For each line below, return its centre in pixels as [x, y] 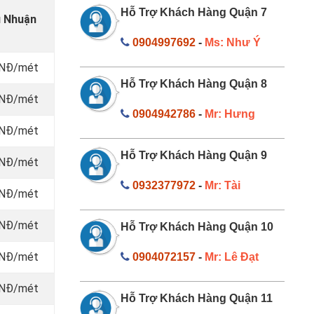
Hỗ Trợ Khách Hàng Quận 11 [197, 298]
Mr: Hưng [230, 114]
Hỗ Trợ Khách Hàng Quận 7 [194, 12]
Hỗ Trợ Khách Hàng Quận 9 [194, 155]
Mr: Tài [223, 185]
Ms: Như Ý [233, 42]
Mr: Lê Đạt [232, 257]
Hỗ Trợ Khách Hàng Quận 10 [197, 226]
